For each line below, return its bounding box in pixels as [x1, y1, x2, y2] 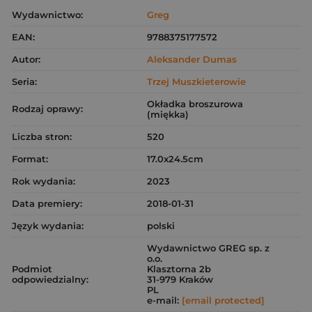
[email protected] [182, 295, 265, 306]
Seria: [12, 76, 37, 87]
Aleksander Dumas [147, 54, 237, 65]
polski [147, 220, 175, 231]
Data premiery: [12, 198, 82, 209]
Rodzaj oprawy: [12, 103, 83, 114]
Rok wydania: [12, 175, 75, 187]
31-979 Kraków [147, 274, 213, 285]
